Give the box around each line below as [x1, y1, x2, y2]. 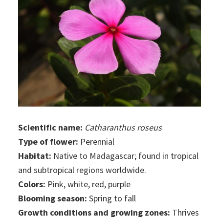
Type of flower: [18, 136, 79, 148]
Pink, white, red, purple [45, 178, 131, 190]
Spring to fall [87, 193, 136, 204]
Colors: [18, 178, 46, 190]
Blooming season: [18, 193, 88, 204]
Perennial [78, 136, 115, 148]
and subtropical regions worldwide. [18, 164, 147, 176]
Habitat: [18, 150, 52, 162]
